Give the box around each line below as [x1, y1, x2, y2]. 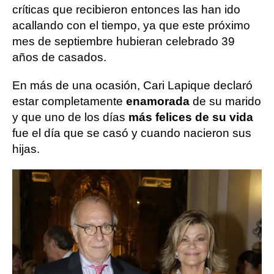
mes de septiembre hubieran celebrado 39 [12, 35, 235, 48]
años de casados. [12, 51, 106, 64]
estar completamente [12, 95, 126, 108]
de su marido [193, 95, 261, 108]
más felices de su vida [128, 111, 253, 124]
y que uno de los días [12, 111, 128, 124]
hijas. [12, 143, 40, 155]
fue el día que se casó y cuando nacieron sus [12, 127, 251, 139]
